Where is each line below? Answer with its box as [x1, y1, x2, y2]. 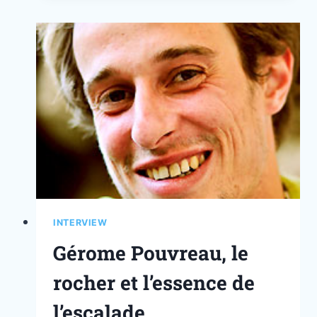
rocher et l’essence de [53, 270, 255, 296]
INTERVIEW [53, 217, 108, 228]
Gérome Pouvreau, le [53, 240, 248, 267]
